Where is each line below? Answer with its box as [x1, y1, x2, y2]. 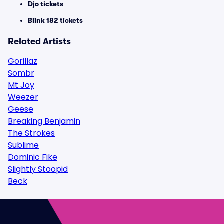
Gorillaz [8, 55, 37, 67]
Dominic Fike [8, 151, 57, 163]
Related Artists [8, 36, 71, 46]
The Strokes [8, 127, 55, 139]
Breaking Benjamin [8, 115, 80, 127]
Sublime [8, 139, 39, 151]
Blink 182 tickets [28, 16, 83, 24]
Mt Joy [8, 79, 34, 91]
